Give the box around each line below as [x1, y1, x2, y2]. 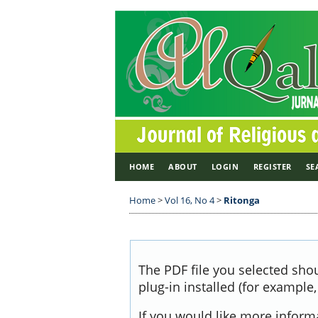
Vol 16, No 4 [165, 194, 214, 207]
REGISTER [253, 161, 292, 172]
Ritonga [224, 194, 260, 207]
